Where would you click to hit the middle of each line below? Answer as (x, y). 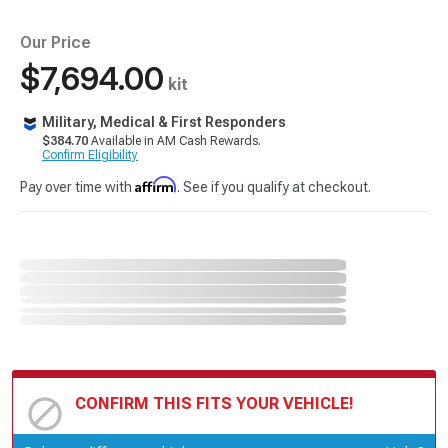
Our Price (55, 42)
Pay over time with (77, 187)
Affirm (156, 184)
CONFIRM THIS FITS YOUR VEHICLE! (214, 403)
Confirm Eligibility (90, 155)
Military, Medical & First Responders (164, 122)
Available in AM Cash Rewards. (174, 141)
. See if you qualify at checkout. (274, 187)
